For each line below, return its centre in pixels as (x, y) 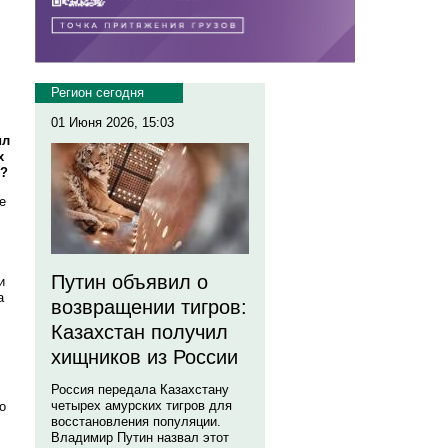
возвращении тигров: (149, 307)
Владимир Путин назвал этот (140, 437)
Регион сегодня (97, 92)
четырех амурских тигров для (141, 405)
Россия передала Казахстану (140, 389)
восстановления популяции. (136, 421)
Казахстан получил (139, 332)
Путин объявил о (129, 282)
